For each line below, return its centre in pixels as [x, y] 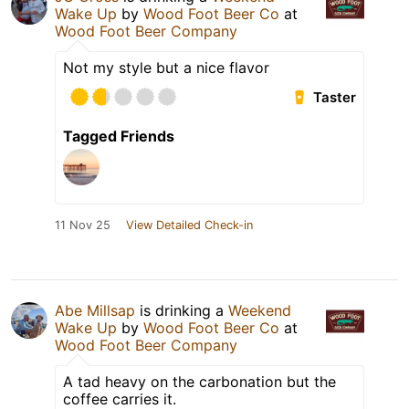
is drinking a [182, 311]
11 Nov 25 [83, 225]
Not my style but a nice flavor [166, 68]
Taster [335, 98]
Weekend [260, 311]
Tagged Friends [119, 136]
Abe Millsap [95, 311]
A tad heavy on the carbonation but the [199, 382]
